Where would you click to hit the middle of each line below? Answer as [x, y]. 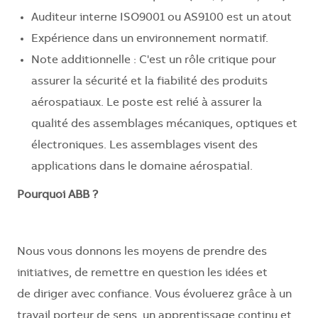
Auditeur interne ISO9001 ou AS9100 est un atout [161, 18]
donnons [98, 252]
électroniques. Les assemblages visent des [144, 146]
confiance [124, 295]
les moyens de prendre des [196, 252]
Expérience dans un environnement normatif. [150, 39]
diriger [51, 295]
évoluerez [209, 295]
